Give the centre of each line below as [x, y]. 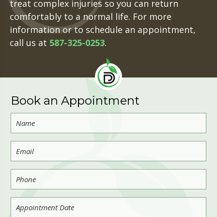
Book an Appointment [75, 101]
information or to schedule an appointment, [103, 29]
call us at [30, 42]
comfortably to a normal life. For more [91, 16]
